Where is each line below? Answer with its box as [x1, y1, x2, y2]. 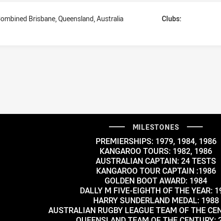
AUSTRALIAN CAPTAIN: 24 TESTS [96, 155, 216, 166]
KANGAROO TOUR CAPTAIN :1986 [96, 165, 216, 176]
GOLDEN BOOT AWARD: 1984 [105, 175, 207, 186]
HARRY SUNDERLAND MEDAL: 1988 [93, 194, 219, 206]
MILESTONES [132, 122, 180, 132]
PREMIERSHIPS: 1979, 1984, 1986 [95, 135, 217, 147]
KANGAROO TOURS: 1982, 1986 [100, 145, 212, 156]
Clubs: [162, 13, 182, 23]
